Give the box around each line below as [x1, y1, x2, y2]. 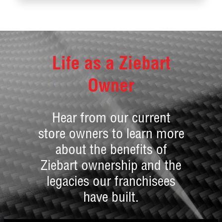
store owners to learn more [38, 128, 184, 143]
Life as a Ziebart [52, 56, 170, 75]
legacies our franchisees [47, 176, 175, 190]
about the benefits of [55, 144, 167, 159]
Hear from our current [52, 112, 170, 127]
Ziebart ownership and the [41, 160, 181, 174]
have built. [83, 192, 139, 206]
